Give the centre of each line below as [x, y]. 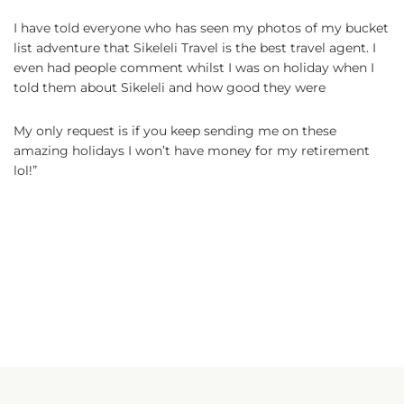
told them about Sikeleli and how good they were [170, 87]
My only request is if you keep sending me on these [175, 130]
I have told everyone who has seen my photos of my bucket [201, 28]
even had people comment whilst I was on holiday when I [194, 67]
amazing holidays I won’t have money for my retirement [192, 150]
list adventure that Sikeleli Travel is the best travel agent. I [195, 47]
